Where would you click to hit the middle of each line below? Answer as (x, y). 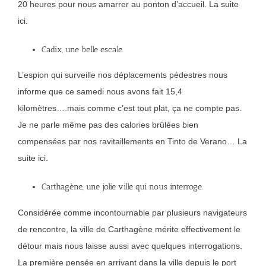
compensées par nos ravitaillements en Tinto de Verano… (128, 142)
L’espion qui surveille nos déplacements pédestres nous (123, 75)
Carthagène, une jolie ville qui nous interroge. (122, 187)
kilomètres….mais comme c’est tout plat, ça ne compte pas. (130, 108)
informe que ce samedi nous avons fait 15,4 (100, 92)
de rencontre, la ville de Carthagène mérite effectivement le (129, 229)
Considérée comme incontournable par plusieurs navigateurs (132, 213)
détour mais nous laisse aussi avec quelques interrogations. (130, 246)
